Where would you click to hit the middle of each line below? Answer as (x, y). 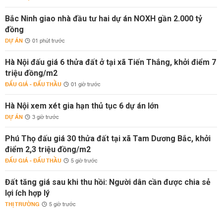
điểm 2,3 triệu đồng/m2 (48, 149)
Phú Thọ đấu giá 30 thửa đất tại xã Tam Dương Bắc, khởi (108, 139)
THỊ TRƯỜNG (22, 204)
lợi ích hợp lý (27, 193)
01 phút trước (49, 41)
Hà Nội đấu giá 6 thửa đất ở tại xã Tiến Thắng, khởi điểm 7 (111, 62)
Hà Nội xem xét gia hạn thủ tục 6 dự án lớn (82, 106)
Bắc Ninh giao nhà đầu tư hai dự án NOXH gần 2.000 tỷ (104, 19)
